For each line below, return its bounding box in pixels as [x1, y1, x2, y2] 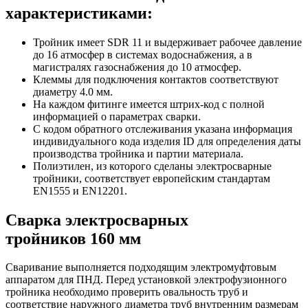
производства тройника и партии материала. [33, 147, 243, 159]
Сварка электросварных [5, 210, 188, 229]
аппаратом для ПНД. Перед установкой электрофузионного [5, 274, 287, 286]
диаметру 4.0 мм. [33, 85, 113, 98]
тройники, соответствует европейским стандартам [33, 172, 270, 184]
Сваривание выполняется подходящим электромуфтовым [5, 261, 276, 274]
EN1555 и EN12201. [33, 184, 127, 197]
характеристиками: [5, 3, 153, 22]
